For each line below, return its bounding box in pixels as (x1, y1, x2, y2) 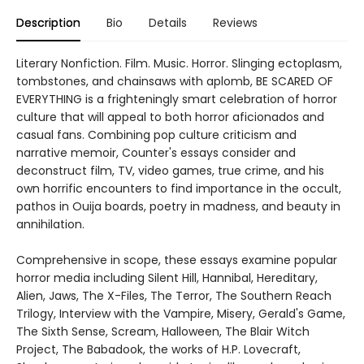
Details (149, 14, 187, 31)
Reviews (213, 14, 258, 31)
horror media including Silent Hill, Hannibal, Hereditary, (16, 269, 318, 286)
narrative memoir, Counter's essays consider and (16, 144, 296, 161)
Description (16, 14, 80, 31)
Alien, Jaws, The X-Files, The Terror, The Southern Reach (16, 287, 331, 304)
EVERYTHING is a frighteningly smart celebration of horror (16, 90, 337, 107)
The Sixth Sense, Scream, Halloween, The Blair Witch (16, 323, 310, 340)
